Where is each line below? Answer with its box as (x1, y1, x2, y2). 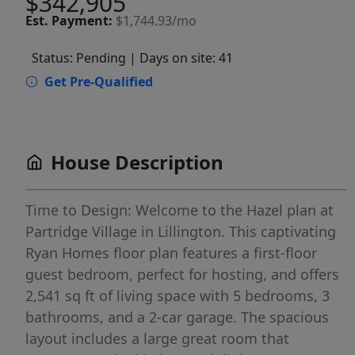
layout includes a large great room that (25, 329, 289, 349)
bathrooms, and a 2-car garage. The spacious (25, 307, 329, 327)
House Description (51, 149, 223, 176)
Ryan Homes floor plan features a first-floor (25, 243, 317, 263)
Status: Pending (32, 49, 126, 67)
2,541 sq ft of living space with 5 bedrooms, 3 (25, 286, 330, 306)
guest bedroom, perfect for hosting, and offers (25, 265, 339, 284)
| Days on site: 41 (129, 49, 233, 67)
